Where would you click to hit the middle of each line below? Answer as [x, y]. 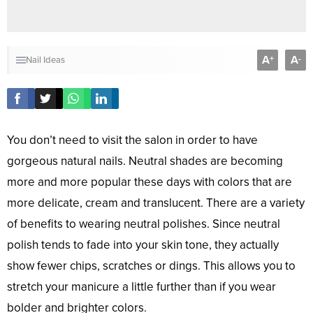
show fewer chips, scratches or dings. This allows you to [151, 266]
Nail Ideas [45, 60]
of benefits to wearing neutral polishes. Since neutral [144, 224]
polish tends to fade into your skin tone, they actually [143, 245]
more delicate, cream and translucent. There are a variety [156, 203]
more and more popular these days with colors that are [150, 182]
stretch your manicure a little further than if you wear [141, 287]
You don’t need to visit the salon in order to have [132, 140]
